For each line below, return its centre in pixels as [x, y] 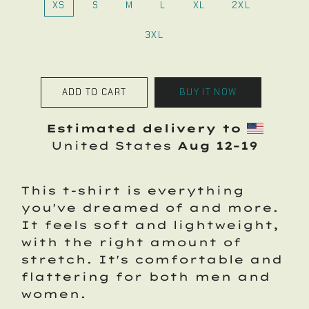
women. [53, 294]
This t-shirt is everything [132, 190]
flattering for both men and [145, 277]
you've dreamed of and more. [150, 208]
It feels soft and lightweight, [150, 225]
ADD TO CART [94, 92]
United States [114, 146]
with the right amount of [131, 242]
